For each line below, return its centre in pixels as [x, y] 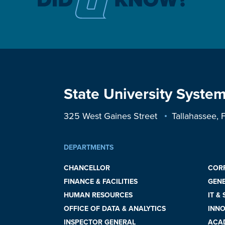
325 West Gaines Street [112, 116]
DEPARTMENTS [89, 147]
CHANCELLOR [87, 168]
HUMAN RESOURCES [98, 195]
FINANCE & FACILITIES [101, 181]
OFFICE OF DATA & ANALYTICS [115, 208]
